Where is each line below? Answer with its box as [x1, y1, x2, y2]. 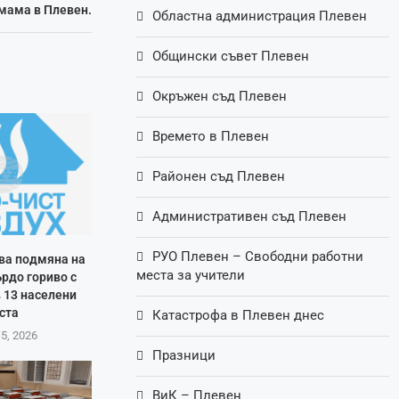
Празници [152, 347, 216, 364]
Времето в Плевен [152, 128, 270, 145]
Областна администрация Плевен [152, 8, 368, 25]
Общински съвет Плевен [152, 48, 310, 65]
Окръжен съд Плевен [152, 88, 288, 105]
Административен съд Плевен [152, 208, 347, 225]
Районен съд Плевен [152, 168, 286, 185]
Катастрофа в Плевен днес [152, 307, 325, 324]
